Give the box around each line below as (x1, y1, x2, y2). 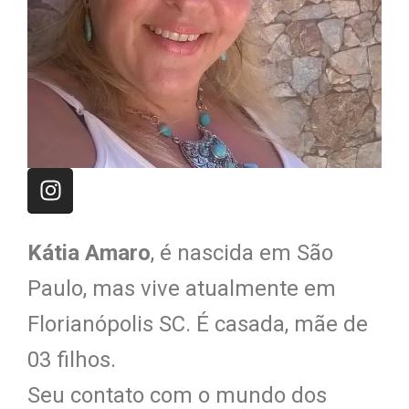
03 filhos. (27, 346, 116, 372)
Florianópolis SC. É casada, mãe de (27, 310, 368, 337)
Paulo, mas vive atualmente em (27, 275, 336, 301)
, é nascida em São (151, 239, 333, 266)
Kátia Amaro (27, 239, 151, 266)
